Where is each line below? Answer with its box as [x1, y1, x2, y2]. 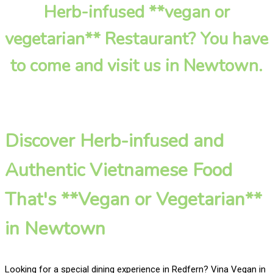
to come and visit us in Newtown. [10, 54, 263, 78]
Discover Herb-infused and [5, 128, 224, 154]
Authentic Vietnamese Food [5, 157, 232, 183]
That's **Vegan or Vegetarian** [5, 186, 262, 212]
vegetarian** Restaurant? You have [5, 27, 268, 51]
